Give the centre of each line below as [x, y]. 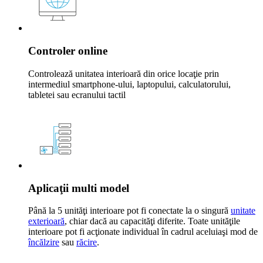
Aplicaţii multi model [79, 188]
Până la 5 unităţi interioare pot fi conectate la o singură [129, 211]
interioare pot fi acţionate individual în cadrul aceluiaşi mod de [143, 232]
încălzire [44, 242]
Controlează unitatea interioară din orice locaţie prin [124, 73]
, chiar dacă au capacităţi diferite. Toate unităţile [152, 221]
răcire [87, 242]
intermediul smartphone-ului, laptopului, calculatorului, [129, 84]
